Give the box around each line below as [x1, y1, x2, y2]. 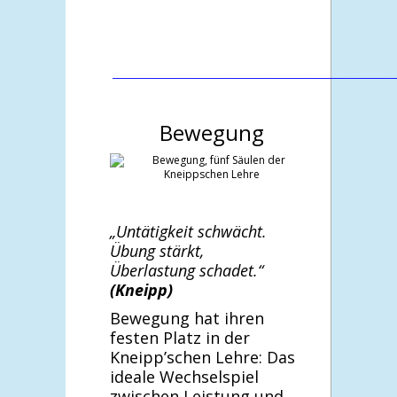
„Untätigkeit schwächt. [110, 220, 267, 242]
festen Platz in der [110, 326, 250, 348]
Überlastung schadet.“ [110, 259, 263, 281]
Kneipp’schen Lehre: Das [110, 346, 295, 368]
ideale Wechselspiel [110, 365, 259, 387]
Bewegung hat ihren [110, 307, 264, 329]
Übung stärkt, [110, 239, 204, 261]
